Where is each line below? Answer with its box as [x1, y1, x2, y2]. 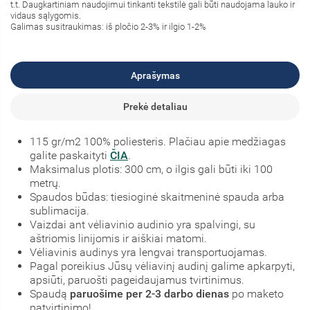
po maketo [229, 286, 284, 300]
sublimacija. [30, 203, 89, 217]
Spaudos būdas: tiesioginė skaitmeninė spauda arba [30, 190, 284, 203]
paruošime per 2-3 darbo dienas [70, 286, 229, 300]
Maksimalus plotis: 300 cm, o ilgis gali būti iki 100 [30, 162, 273, 176]
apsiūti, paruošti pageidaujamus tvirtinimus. [30, 273, 244, 286]
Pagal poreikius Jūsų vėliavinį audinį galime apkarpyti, [30, 259, 295, 273]
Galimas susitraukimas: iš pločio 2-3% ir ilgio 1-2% [10, 21, 206, 33]
